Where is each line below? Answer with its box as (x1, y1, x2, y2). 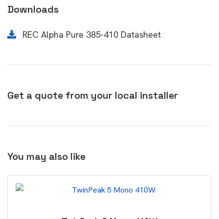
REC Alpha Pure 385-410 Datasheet (20, 29, 161, 40)
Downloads (7, 3, 59, 16)
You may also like (7, 150, 86, 163)
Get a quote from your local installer (7, 89, 178, 102)
